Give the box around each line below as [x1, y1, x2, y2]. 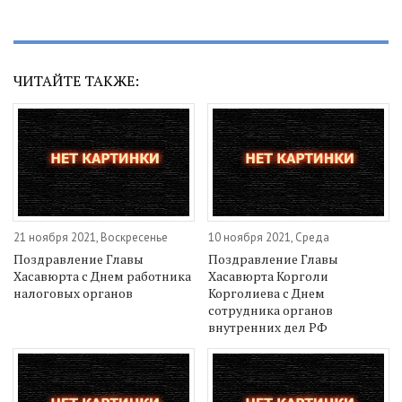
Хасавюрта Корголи [208, 267, 329, 285]
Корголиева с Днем [208, 284, 326, 302]
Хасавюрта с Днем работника [13, 267, 191, 285]
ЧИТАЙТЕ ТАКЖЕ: [13, 71, 139, 91]
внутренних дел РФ [208, 319, 328, 336]
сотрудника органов [208, 301, 334, 319]
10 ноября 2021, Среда [208, 230, 330, 246]
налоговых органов [13, 284, 133, 302]
